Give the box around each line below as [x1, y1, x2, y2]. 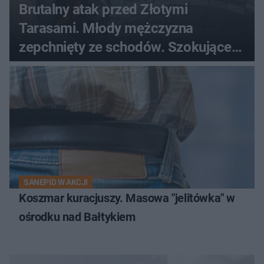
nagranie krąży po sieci [19, 57, 159, 74]
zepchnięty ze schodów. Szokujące [19, 38, 232, 55]
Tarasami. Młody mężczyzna [19, 19, 193, 37]
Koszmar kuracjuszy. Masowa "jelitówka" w [19, 190, 235, 205]
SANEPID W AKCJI [24, 177, 88, 187]
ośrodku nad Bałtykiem [19, 209, 136, 224]
